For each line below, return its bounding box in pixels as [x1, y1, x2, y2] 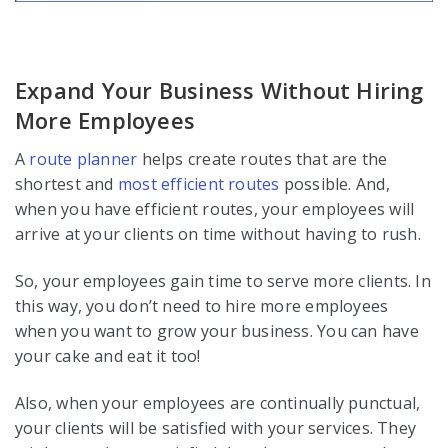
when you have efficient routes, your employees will [15, 197, 415, 220]
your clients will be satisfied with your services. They [15, 417, 417, 440]
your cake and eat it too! [15, 345, 201, 368]
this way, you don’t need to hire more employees [15, 295, 389, 318]
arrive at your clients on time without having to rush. [15, 222, 421, 245]
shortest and [15, 172, 118, 195]
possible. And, [279, 172, 390, 195]
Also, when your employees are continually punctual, [15, 392, 421, 415]
